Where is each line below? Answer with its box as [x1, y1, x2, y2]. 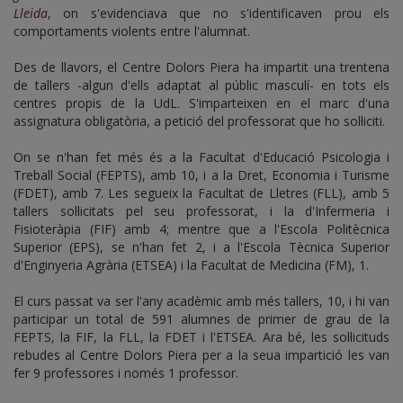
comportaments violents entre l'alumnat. [13, 22, 250, 40]
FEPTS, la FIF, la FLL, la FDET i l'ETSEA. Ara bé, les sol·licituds [13, 328, 390, 346]
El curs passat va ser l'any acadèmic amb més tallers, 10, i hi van [13, 292, 390, 310]
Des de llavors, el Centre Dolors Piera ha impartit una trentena [13, 58, 390, 76]
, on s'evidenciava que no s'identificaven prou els [48, 4, 390, 22]
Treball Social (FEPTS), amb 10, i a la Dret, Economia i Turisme [13, 166, 390, 184]
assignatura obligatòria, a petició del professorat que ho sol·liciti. [13, 112, 385, 130]
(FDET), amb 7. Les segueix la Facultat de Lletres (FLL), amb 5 [13, 184, 390, 202]
